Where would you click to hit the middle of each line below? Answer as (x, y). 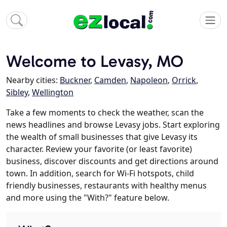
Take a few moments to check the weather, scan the (105, 113)
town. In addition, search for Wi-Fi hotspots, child (100, 174)
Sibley (17, 92)
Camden (110, 80)
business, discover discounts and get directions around (112, 161)
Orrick (184, 80)
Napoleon (149, 80)
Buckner (75, 80)
